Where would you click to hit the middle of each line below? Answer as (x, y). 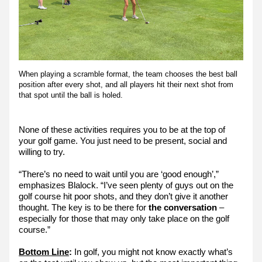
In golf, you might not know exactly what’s (152, 252)
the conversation (182, 207)
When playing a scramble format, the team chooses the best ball (128, 74)
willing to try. (42, 152)
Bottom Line (44, 252)
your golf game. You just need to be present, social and (123, 141)
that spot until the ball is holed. (71, 95)
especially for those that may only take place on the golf (124, 218)
